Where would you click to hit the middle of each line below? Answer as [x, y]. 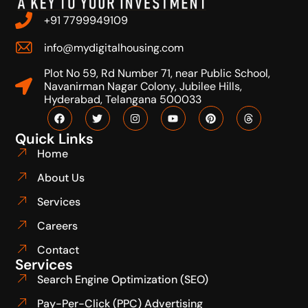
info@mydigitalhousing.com [113, 48]
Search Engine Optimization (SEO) [122, 280]
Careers [57, 226]
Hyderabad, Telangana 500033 [122, 100]
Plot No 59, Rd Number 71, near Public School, [157, 74]
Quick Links [55, 139]
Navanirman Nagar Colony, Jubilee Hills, [143, 87]
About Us [60, 178]
